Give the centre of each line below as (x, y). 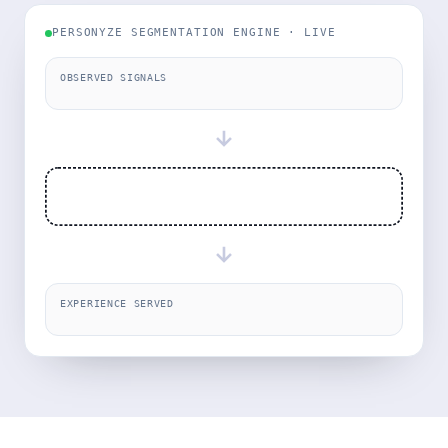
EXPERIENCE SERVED (117, 303)
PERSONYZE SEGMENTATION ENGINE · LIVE (194, 32)
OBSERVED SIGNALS (114, 77)
